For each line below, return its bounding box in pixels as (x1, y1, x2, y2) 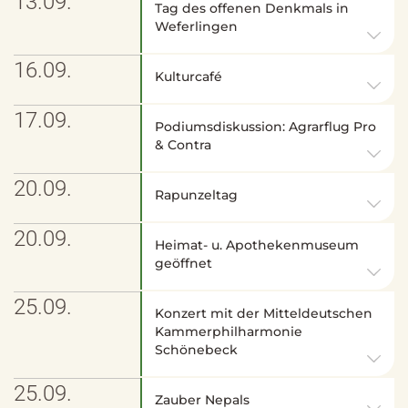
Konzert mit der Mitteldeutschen (155, 304, 373, 321)
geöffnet (155, 254, 213, 271)
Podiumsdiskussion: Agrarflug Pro (155, 117, 377, 135)
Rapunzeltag (155, 186, 239, 203)
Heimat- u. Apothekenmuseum (155, 236, 360, 253)
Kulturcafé (155, 67, 223, 85)
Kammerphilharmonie (155, 322, 303, 340)
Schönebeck (155, 341, 239, 358)
